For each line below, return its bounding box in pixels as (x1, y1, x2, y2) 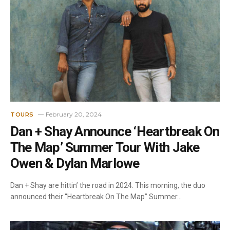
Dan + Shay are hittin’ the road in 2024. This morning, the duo (10, 181, 205, 189)
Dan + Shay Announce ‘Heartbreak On (10, 123, 220, 139)
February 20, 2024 (45, 110, 102, 118)
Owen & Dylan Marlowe (10, 155, 140, 171)
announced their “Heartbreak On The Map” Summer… (10, 192, 182, 201)
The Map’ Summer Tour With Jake (10, 139, 200, 155)
